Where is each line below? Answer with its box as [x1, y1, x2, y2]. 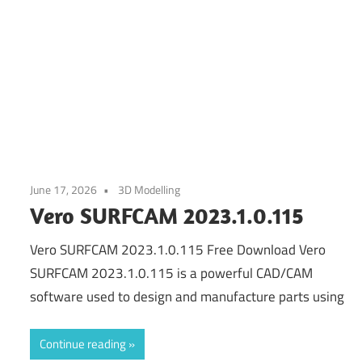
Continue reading [40, 335, 127, 354]
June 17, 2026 [30, 181, 98, 199]
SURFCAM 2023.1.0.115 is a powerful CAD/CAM [30, 262, 314, 284]
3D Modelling [118, 181, 181, 199]
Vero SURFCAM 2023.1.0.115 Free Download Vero [30, 238, 326, 260]
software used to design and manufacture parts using [30, 285, 345, 307]
